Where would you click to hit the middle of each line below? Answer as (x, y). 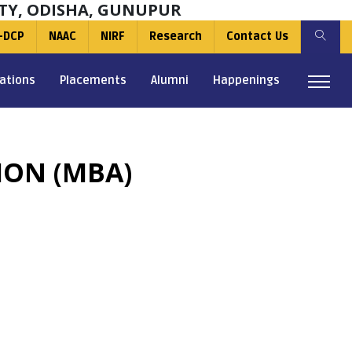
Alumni (170, 80)
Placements (93, 80)
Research (176, 37)
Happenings (247, 80)
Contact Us (257, 37)
